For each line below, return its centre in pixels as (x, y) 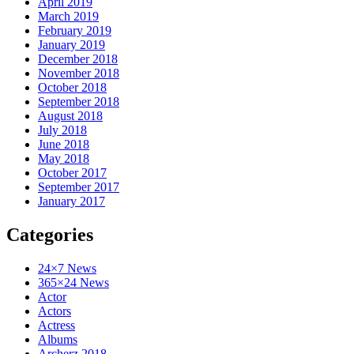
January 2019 (72, 44)
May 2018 (64, 158)
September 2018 (79, 101)
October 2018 (72, 87)
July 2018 (62, 130)
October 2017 (72, 172)
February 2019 (75, 30)
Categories (50, 234)
